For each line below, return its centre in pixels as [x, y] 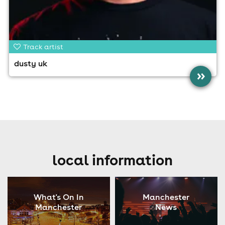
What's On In [59, 197]
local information [113, 160]
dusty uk [30, 64]
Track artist [43, 47]
